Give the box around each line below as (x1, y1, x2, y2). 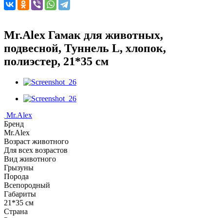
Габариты (4, 189, 36, 198)
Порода (4, 172, 29, 181)
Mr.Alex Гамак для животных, (4, 28, 163, 41)
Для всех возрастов (4, 145, 68, 154)
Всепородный (4, 181, 50, 189)
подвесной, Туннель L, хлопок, (4, 41, 166, 54)
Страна (4, 207, 28, 216)
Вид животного (4, 154, 56, 163)
